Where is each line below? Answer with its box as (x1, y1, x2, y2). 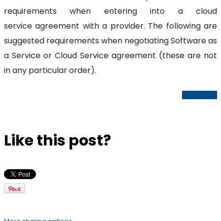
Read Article (182, 90, 217, 99)
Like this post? (4, 130, 111, 151)
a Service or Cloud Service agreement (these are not (4, 49, 217, 61)
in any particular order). (4, 64, 96, 76)
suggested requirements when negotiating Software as (4, 35, 217, 46)
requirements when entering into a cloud (4, 5, 217, 17)
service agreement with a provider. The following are (4, 20, 217, 32)
